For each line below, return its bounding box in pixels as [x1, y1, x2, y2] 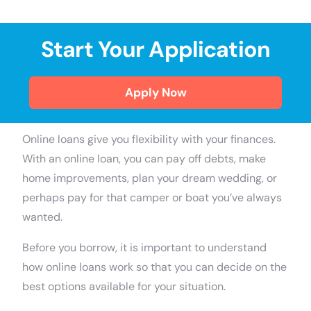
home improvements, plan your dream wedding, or [22, 171, 278, 185]
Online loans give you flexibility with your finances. [22, 132, 276, 146]
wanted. [22, 210, 69, 224]
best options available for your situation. [22, 279, 229, 294]
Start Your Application [41, 35, 270, 64]
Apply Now [124, 85, 187, 100]
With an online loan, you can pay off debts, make [22, 151, 267, 166]
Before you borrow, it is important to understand [22, 240, 267, 255]
